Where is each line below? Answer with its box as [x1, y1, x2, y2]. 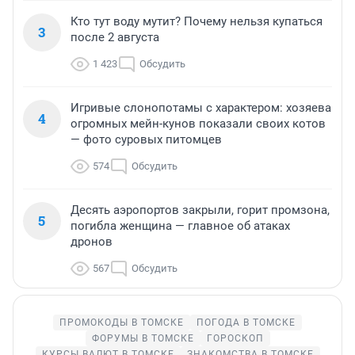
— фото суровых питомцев [71, 132, 222, 147]
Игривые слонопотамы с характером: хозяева [71, 100, 331, 115]
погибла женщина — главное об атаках [71, 218, 290, 233]
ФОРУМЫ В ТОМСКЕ [91, 332, 194, 344]
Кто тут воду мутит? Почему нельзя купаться [71, 13, 323, 29]
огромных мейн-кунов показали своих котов [71, 116, 326, 131]
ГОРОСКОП [206, 332, 264, 344]
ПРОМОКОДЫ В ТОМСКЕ [59, 316, 184, 328]
